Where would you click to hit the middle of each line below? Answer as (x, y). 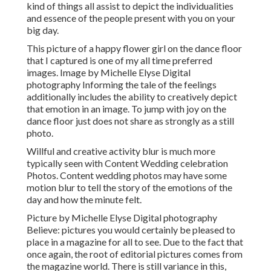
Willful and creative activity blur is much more (121, 151)
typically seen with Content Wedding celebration (127, 163)
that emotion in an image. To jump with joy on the (126, 109)
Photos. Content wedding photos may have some (127, 175)
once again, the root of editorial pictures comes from (135, 254)
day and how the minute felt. (84, 200)
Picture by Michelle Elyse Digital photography (122, 218)
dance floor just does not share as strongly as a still (130, 121)
